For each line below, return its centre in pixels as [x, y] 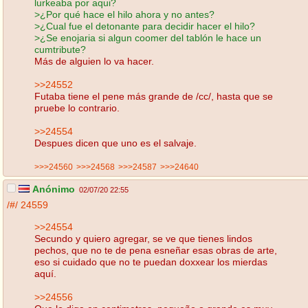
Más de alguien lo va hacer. [94, 61]
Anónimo [53, 189]
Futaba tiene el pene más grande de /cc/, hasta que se [154, 96]
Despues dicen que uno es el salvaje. [115, 143]
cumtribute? [60, 49]
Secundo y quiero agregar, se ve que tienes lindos [143, 238]
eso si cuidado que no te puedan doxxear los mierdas [151, 262]
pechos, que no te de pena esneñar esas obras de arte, [156, 250]
